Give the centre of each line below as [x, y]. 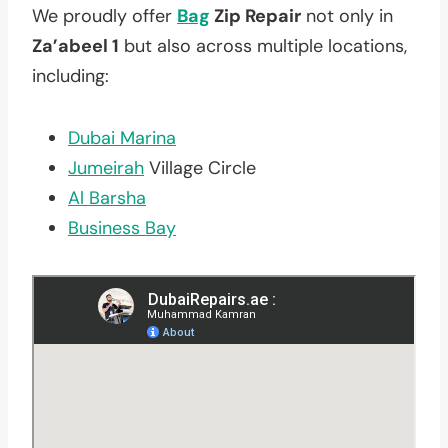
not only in [347, 15]
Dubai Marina [122, 137]
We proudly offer [104, 15]
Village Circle [200, 167]
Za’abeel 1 [75, 45]
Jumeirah [106, 167]
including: [70, 75]
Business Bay [122, 227]
